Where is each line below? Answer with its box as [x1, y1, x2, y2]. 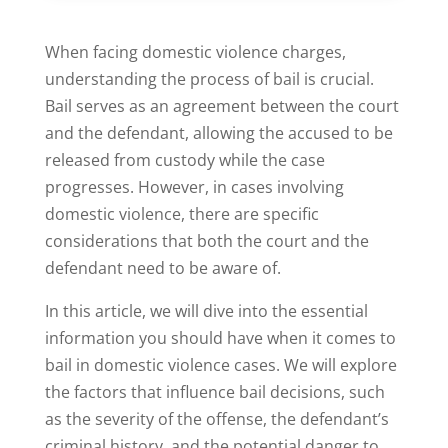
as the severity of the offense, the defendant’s [44, 408, 389, 431]
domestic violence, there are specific [44, 203, 319, 226]
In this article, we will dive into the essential [44, 300, 368, 323]
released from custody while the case [44, 149, 325, 172]
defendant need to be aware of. [44, 257, 281, 280]
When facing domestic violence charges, [44, 41, 346, 64]
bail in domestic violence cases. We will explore [44, 354, 397, 377]
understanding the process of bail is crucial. [44, 68, 374, 91]
